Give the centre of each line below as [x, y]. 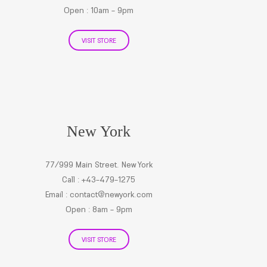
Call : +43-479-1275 [99, 179]
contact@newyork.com [111, 194]
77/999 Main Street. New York [99, 164]
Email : [57, 194]
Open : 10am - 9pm [99, 10]
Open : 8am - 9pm [99, 209]
